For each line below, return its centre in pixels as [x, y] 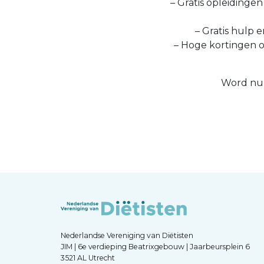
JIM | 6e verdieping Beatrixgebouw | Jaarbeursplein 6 [155, 246]
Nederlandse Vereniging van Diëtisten [127, 235]
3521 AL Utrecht [88, 258]
